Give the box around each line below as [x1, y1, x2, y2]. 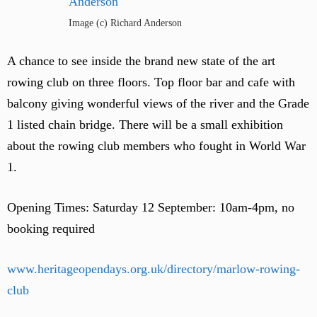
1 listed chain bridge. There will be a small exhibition [7, 117, 283, 132]
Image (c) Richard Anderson [68, 18, 182, 28]
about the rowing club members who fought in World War [7, 139, 306, 153]
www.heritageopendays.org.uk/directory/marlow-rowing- [7, 262, 300, 276]
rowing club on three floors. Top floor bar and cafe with [7, 75, 295, 89]
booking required [7, 221, 95, 236]
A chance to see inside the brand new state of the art [7, 54, 275, 68]
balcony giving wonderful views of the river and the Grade [7, 96, 309, 110]
